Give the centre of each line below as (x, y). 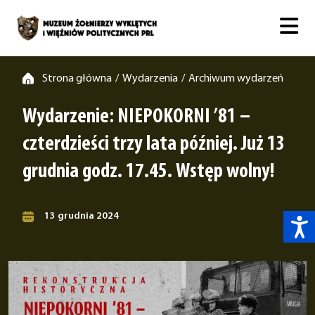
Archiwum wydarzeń (236, 78)
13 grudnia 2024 (81, 216)
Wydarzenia (150, 78)
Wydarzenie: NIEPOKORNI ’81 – (136, 117)
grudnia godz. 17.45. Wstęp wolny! (148, 172)
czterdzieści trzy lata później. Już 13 (154, 144)
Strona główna (77, 78)
